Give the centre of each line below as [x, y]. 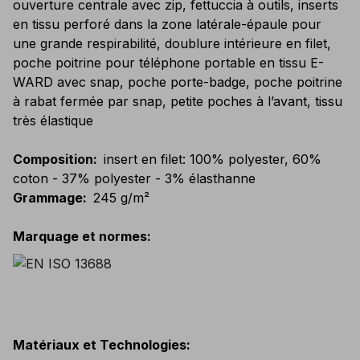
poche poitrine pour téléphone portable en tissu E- [168, 63]
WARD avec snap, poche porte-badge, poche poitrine [178, 82]
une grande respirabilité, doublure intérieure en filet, [172, 43]
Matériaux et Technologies [100, 345]
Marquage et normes [80, 236]
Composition [53, 159]
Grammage [48, 198]
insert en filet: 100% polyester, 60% [213, 159]
